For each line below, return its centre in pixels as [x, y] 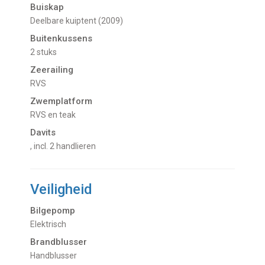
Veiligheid [62, 190]
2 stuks [46, 52]
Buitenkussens [62, 39]
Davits [43, 133]
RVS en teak [56, 115]
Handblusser [56, 256]
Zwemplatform [62, 101]
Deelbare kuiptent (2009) [80, 21]
